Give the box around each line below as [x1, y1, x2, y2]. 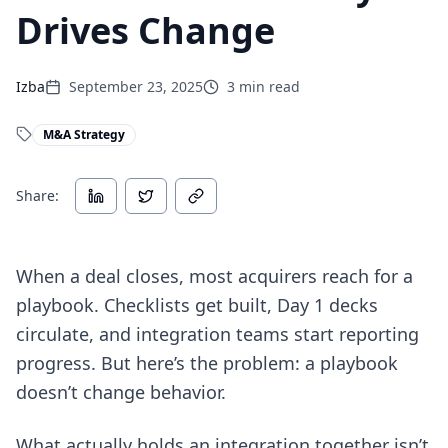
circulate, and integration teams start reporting [16, 322, 419, 346]
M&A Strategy [43, 126, 125, 143]
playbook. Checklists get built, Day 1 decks [16, 293, 378, 317]
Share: [16, 186, 59, 205]
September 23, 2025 [69, 77, 203, 96]
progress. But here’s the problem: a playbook [16, 351, 398, 375]
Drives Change [16, 6, 275, 55]
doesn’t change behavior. [16, 380, 226, 404]
